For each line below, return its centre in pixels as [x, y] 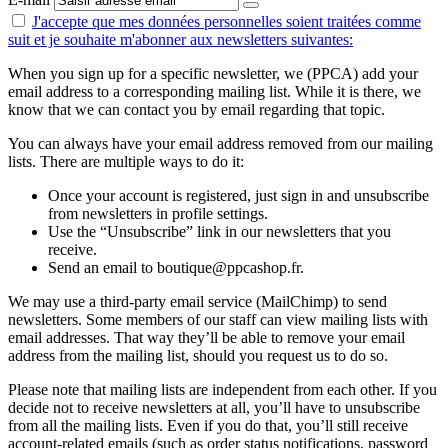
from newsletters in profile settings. [158, 213]
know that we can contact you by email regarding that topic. [196, 109]
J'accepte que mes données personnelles [159, 21]
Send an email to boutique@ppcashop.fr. [176, 267]
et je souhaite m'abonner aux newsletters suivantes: [193, 39]
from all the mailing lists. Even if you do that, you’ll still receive [208, 425]
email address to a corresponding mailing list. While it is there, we [214, 91]
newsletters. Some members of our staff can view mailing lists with [218, 319]
